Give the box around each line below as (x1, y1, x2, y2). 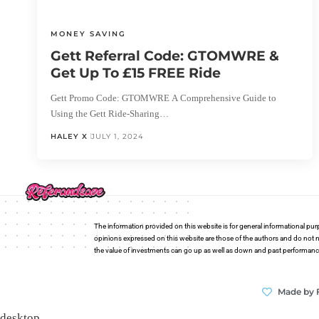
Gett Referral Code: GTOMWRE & (51, 47, 280, 64)
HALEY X (51, 131, 88, 141)
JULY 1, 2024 (91, 131, 145, 141)
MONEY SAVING (51, 28, 127, 38)
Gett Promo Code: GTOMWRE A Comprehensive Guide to (51, 92, 277, 103)
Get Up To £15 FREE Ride (51, 64, 221, 81)
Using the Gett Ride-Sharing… (51, 108, 169, 119)
